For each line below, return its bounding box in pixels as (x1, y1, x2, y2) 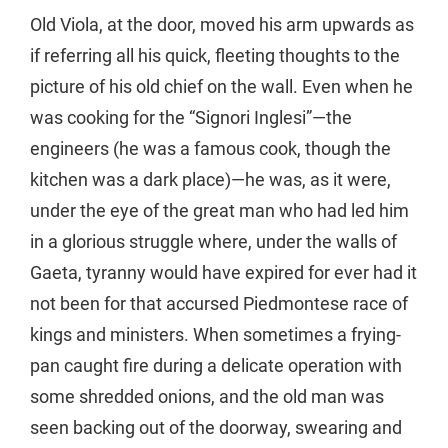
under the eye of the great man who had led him (30, 200, 409, 222)
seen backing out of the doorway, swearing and (30, 417, 402, 439)
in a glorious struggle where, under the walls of (30, 231, 397, 253)
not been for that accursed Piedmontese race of (30, 293, 408, 315)
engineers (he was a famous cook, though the (30, 138, 391, 160)
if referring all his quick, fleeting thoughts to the (30, 45, 400, 67)
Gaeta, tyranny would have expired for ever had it (30, 262, 417, 284)
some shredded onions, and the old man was (30, 386, 384, 408)
